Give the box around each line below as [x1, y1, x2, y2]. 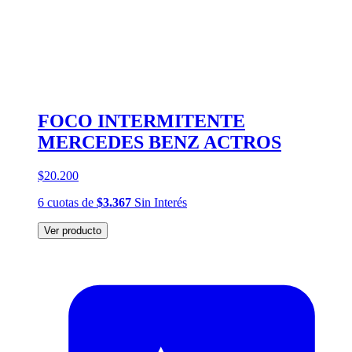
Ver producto [44, 224, 101, 236]
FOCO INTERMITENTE [38, 110, 245, 131]
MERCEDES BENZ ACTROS [38, 131, 281, 152]
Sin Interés [131, 195, 187, 209]
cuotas [47, 195, 79, 209]
